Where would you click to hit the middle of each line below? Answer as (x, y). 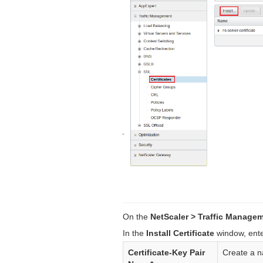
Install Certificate (181, 233)
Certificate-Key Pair (167, 253)
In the (135, 233)
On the (137, 217)
